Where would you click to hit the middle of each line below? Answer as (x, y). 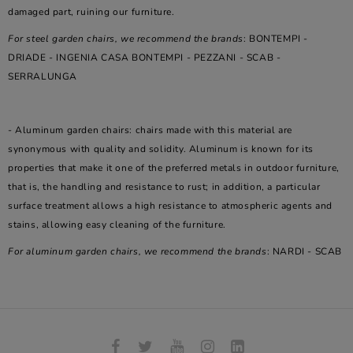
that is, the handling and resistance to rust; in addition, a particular (164, 187)
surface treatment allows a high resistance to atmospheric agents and (170, 206)
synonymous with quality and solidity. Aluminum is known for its (161, 149)
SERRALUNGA (43, 76)
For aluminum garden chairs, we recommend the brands (137, 251)
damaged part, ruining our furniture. (91, 12)
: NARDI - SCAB (305, 251)
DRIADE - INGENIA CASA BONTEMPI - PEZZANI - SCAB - (145, 58)
